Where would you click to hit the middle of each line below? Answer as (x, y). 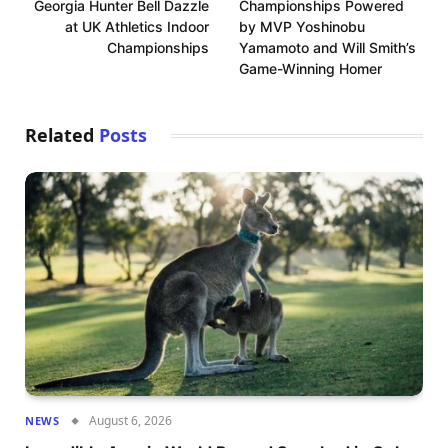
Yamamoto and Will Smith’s (327, 47)
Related (62, 134)
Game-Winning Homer (310, 68)
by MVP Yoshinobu (302, 26)
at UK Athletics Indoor (137, 26)
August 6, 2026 (131, 420)
